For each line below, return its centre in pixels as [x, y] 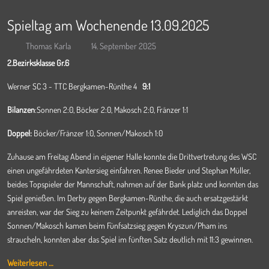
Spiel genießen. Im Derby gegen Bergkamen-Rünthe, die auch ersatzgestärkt [128, 198]
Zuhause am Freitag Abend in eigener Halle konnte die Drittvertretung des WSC [132, 156]
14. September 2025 [124, 46]
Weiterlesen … [30, 262]
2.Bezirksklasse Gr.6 [38, 63]
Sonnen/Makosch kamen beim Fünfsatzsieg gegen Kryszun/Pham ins [117, 225]
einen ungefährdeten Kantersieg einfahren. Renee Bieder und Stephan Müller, [129, 170]
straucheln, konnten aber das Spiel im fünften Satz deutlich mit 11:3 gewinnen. [130, 239]
